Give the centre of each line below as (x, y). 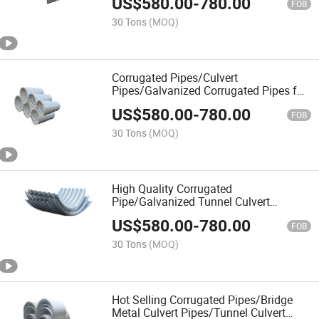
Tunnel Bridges (150, 103)
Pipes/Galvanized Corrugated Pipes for (210, 90)
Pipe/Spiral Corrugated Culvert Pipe (201, 215)
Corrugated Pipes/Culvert (175, 77)
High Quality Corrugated (172, 189)
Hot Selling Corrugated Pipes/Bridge (203, 300)
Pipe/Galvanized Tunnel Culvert (191, 202)
